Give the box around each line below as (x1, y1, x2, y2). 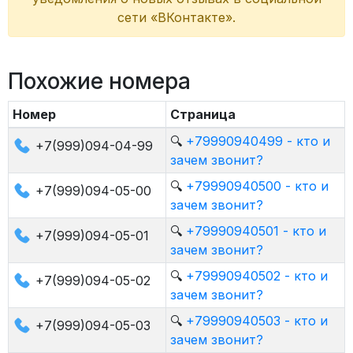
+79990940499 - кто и (185, 133, 330, 149)
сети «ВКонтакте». (117, 9, 236, 25)
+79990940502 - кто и (185, 268, 328, 284)
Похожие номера (8, 68, 191, 95)
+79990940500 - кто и (185, 178, 329, 194)
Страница (169, 106, 236, 122)
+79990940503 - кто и (185, 313, 328, 329)
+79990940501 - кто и (185, 223, 326, 239)
